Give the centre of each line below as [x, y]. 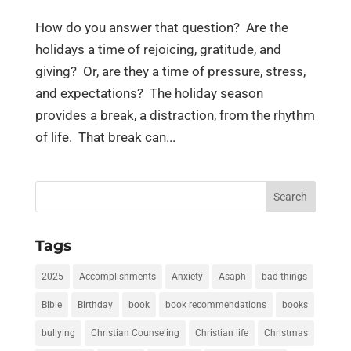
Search [57, 188]
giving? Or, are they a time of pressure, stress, [170, 71]
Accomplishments [117, 276]
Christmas [286, 333]
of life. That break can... [105, 137]
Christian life [221, 333]
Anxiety [187, 276]
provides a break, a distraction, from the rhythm [175, 115]
